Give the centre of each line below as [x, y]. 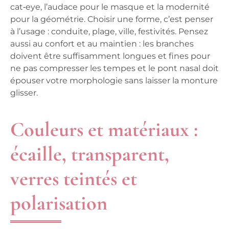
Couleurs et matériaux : [104, 129]
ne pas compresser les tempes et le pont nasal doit [114, 68]
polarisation [59, 203]
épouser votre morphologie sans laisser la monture [114, 80]
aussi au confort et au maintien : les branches [102, 43]
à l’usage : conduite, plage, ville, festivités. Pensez [109, 31]
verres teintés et [74, 178]
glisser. [24, 93]
